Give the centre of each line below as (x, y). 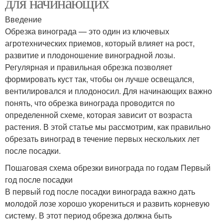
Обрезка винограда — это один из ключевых (87, 31)
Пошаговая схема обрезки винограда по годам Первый (108, 167)
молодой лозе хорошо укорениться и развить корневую (107, 203)
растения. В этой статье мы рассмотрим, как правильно (108, 126)
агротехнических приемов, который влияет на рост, (100, 43)
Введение (23, 19)
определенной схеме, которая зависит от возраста (99, 114)
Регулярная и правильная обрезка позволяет (89, 67)
